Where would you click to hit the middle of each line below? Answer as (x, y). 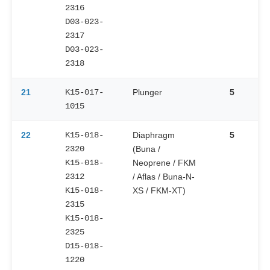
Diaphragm (154, 135)
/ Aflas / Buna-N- (164, 177)
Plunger (147, 93)
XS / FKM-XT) (159, 191)
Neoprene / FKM (164, 163)
